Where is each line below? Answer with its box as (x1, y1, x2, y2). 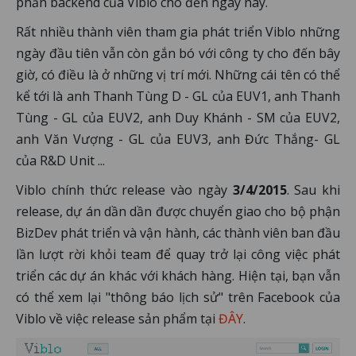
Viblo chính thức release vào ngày (16, 181, 233, 199)
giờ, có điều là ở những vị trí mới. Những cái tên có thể (16, 66, 340, 83)
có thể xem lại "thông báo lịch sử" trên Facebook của (16, 288, 340, 306)
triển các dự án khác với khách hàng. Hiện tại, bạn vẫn (16, 267, 340, 284)
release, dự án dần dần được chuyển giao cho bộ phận (16, 203, 340, 220)
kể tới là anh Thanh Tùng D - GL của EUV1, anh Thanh (16, 87, 340, 105)
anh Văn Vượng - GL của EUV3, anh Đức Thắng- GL (16, 130, 340, 148)
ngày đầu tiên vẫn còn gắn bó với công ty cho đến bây (16, 44, 340, 62)
